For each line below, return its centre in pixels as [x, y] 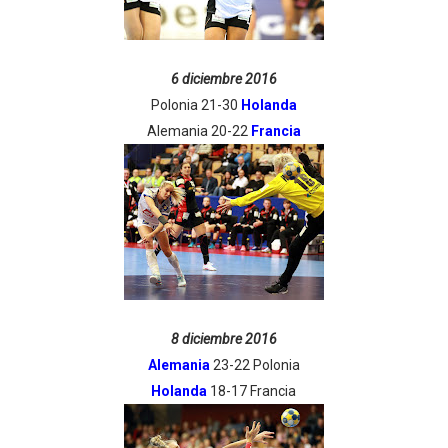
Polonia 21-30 [195, 105]
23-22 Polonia [254, 365]
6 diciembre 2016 [223, 79]
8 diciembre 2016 [223, 339]
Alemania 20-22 [198, 131]
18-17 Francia [253, 391]
